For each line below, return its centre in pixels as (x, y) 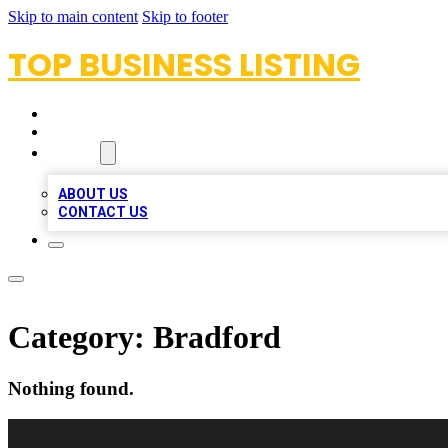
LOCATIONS (91, 132)
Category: (80, 337)
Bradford (217, 337)
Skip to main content (73, 16)
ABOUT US (93, 194)
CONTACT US (103, 212)
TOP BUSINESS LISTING (184, 64)
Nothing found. (71, 388)
